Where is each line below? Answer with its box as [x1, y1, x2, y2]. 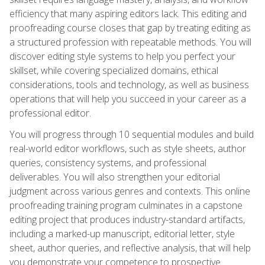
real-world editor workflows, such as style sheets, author [9, 141, 246, 155]
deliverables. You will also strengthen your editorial [9, 170, 220, 183]
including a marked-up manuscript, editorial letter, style [9, 227, 235, 240]
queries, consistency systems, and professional [9, 156, 206, 169]
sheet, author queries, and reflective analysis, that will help [9, 241, 251, 254]
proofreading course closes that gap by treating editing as [9, 21, 251, 34]
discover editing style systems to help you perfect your [9, 49, 235, 63]
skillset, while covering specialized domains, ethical [9, 63, 218, 77]
